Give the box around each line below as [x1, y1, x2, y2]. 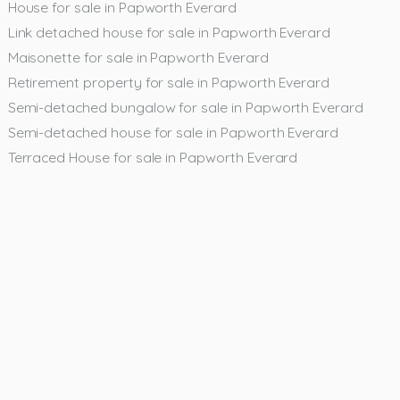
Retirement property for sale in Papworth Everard [7, 72, 330, 91]
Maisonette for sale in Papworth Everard [7, 47, 269, 66]
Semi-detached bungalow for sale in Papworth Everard [7, 97, 363, 116]
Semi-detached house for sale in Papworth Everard [7, 122, 339, 141]
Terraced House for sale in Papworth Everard [7, 147, 298, 166]
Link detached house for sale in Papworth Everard [7, 22, 331, 41]
